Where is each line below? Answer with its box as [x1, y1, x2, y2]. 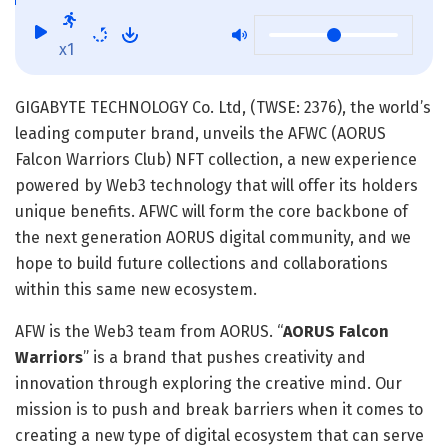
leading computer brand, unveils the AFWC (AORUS [15, 123, 386, 143]
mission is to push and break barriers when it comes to [15, 399, 423, 419]
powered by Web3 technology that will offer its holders [15, 175, 418, 195]
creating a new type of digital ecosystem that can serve [15, 425, 424, 445]
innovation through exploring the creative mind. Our [15, 373, 402, 393]
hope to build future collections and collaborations [15, 253, 388, 273]
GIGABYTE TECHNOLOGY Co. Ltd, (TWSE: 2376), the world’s [15, 97, 431, 117]
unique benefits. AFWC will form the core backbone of [15, 201, 408, 221]
